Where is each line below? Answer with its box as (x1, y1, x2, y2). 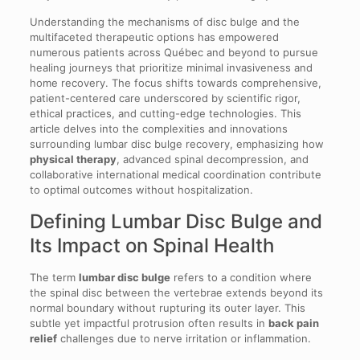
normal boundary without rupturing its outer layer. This (29, 301, 305, 314)
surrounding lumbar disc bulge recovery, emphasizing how (29, 137, 324, 150)
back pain (268, 316, 319, 329)
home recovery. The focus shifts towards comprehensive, (29, 76, 321, 89)
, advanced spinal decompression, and (116, 152, 309, 166)
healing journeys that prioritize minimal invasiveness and (29, 60, 313, 74)
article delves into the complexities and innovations (29, 121, 288, 135)
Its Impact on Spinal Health (29, 233, 274, 257)
